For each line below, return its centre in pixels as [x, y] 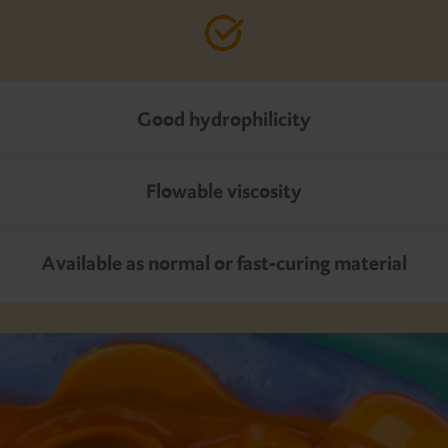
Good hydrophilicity [224, 120]
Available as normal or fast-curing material [224, 264]
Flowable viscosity [224, 192]
